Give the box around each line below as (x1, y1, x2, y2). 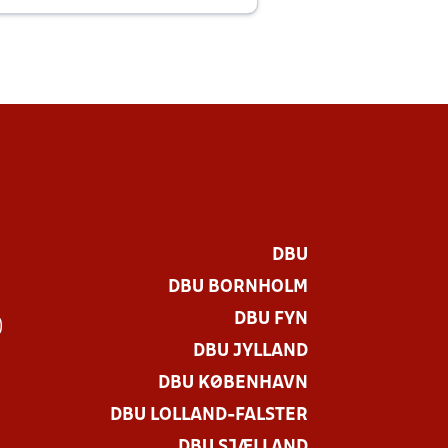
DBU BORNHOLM (168, 279, 308, 297)
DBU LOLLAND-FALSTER (110, 407, 308, 425)
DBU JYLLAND (193, 343, 308, 361)
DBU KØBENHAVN (158, 375, 308, 393)
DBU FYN (234, 311, 308, 329)
